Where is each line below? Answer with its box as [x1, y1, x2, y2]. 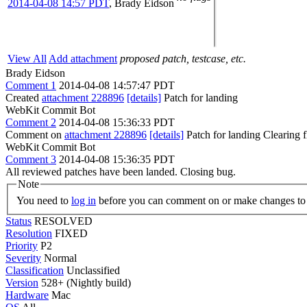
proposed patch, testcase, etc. [120, 53, 246, 64]
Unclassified [66, 264, 120, 276]
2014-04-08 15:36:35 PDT [59, 153, 175, 165]
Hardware [5, 288, 49, 301]
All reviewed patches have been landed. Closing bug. [5, 166, 236, 177]
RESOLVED [34, 214, 93, 227]
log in [71, 194, 96, 206]
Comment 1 [5, 79, 56, 91]
